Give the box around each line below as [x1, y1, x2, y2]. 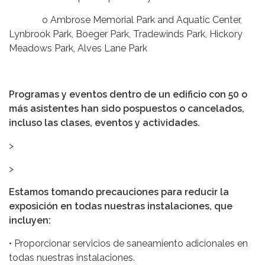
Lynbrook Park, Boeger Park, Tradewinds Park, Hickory [9, 28, 243, 40]
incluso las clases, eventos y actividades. [9, 117, 200, 129]
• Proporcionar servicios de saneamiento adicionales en [9, 238, 248, 250]
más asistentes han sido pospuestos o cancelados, [9, 103, 244, 115]
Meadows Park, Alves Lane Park [9, 43, 147, 54]
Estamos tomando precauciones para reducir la [9, 186, 229, 198]
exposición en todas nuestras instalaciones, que [9, 201, 232, 212]
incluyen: [9, 215, 51, 227]
